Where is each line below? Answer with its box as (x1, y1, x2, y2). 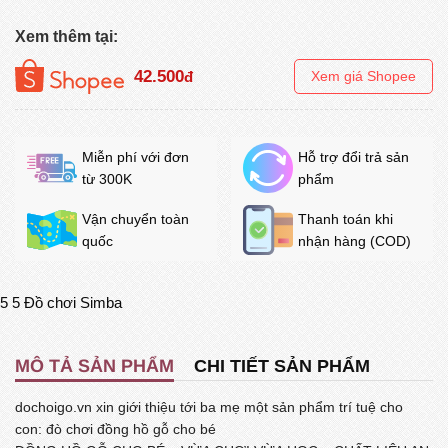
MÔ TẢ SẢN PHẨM (15, 356, 174, 377)
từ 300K (82, 170, 132, 187)
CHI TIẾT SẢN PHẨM (194, 356, 370, 377)
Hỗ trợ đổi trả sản (298, 148, 409, 165)
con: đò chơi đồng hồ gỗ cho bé (15, 421, 216, 438)
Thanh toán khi (298, 210, 393, 227)
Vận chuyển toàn (82, 210, 189, 227)
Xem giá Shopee (310, 67, 416, 84)
